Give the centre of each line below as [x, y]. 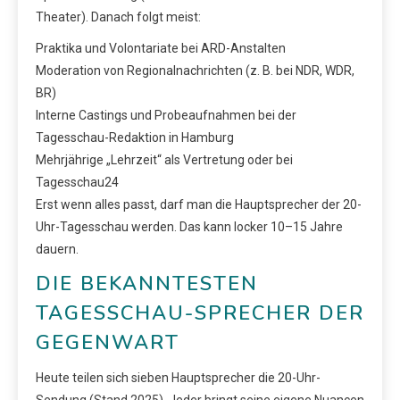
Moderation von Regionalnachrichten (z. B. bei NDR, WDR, [195, 70]
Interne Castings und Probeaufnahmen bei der [166, 115]
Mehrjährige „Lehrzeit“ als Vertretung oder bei [164, 159]
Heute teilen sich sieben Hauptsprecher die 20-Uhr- [178, 377]
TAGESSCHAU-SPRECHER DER [200, 313]
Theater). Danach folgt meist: [118, 17]
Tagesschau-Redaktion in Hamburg [135, 137]
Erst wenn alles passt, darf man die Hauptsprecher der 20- [199, 204]
